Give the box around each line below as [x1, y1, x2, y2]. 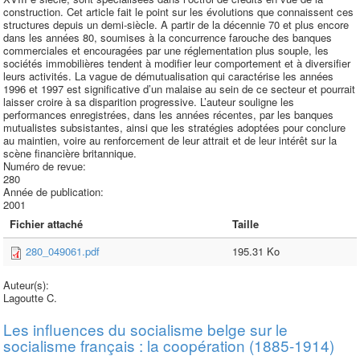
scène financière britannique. [3, 145, 137, 161]
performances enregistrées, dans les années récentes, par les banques [3, 107, 333, 122]
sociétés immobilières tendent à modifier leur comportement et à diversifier [3, 55, 350, 71]
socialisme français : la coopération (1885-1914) [3, 334, 334, 356]
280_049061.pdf [26, 243, 100, 259]
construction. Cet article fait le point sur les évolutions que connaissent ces [3, 4, 354, 19]
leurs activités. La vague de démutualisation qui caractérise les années [3, 68, 333, 84]
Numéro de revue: [3, 158, 89, 174]
